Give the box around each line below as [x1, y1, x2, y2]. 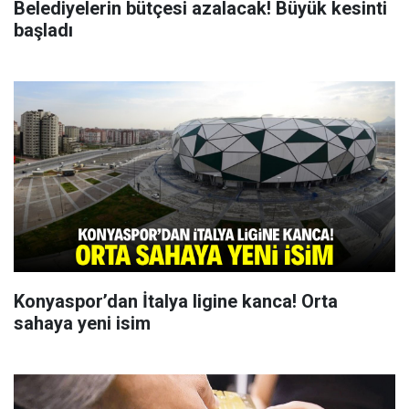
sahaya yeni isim [14, 311, 151, 334]
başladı [14, 18, 73, 41]
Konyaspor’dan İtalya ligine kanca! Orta [14, 289, 338, 312]
